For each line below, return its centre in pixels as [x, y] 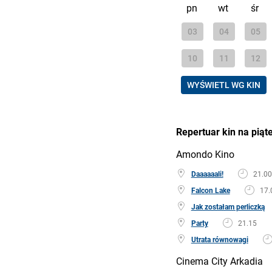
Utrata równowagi [219, 240]
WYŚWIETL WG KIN [223, 85]
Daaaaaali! [207, 174]
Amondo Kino [205, 154]
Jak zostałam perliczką [228, 207]
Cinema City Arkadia [219, 261]
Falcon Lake [210, 190]
